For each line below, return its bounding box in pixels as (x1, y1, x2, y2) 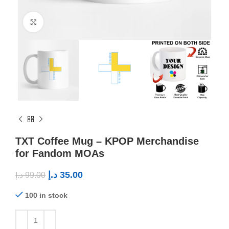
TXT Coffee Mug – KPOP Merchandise (15, 135, 199, 147)
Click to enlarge (43, 18, 93, 26)
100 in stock (25, 191, 67, 200)
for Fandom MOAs (15, 148, 104, 159)
